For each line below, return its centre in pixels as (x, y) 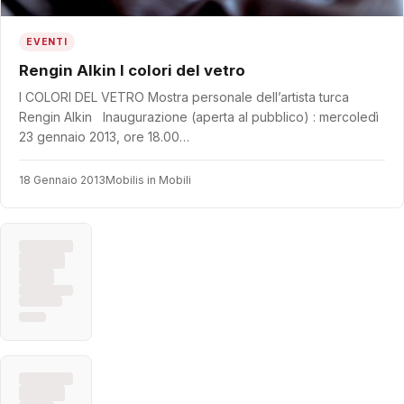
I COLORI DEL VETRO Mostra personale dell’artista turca (184, 96)
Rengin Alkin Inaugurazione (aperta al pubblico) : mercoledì (199, 116)
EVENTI (47, 41)
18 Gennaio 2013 (62, 179)
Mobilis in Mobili (148, 179)
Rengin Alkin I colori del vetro (183, 70)
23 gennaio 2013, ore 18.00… (104, 136)
